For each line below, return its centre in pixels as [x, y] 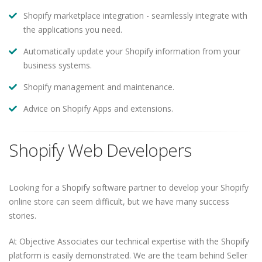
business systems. [58, 65]
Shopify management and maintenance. [99, 87]
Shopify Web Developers [100, 150]
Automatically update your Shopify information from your [132, 51]
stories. [23, 216]
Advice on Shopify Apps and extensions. [98, 108]
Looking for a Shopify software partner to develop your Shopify [129, 187]
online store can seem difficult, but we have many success [119, 201]
